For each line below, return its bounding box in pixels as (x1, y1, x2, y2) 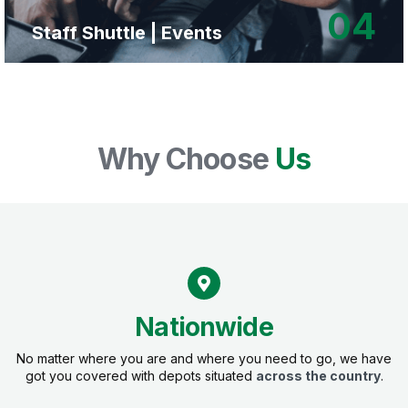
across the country (255, 367, 381, 383)
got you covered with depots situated (25, 367, 256, 383)
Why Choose (97, 140, 275, 177)
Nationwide (135, 311, 273, 342)
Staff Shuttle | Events (32, 21, 222, 44)
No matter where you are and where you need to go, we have (16, 350, 392, 366)
